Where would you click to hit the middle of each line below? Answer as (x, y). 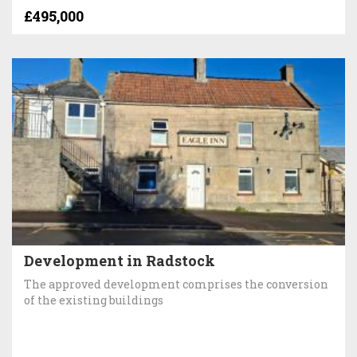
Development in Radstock (120, 260)
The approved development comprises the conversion (176, 284)
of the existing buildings (94, 300)
